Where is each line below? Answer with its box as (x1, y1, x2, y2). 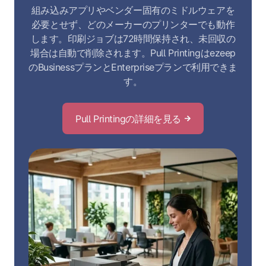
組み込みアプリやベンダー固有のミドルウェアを (31, 4, 235, 17)
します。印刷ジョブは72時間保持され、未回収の (30, 33, 236, 45)
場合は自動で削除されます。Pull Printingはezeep (30, 47, 236, 59)
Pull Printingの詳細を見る (75, 112, 181, 125)
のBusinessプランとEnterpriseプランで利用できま (28, 61, 237, 74)
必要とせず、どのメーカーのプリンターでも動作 (31, 18, 235, 31)
